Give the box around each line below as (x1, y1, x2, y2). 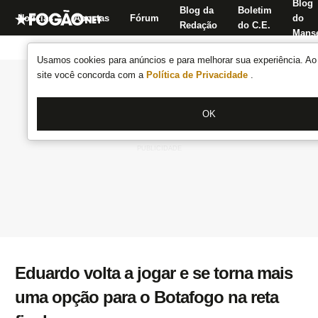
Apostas (74, 12, 109, 23)
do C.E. (238, 20, 270, 31)
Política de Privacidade (146, 70, 251, 80)
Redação (180, 20, 217, 31)
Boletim (238, 5, 272, 16)
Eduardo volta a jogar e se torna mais (15, 263, 292, 283)
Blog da (180, 5, 214, 16)
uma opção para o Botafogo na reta (15, 287, 278, 307)
